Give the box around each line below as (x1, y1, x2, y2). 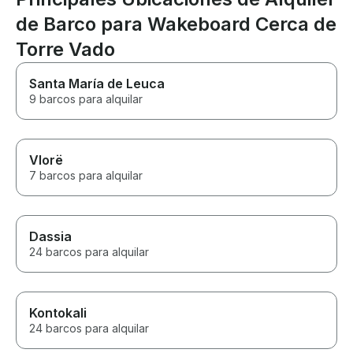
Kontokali (29, 305, 87, 321)
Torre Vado (16, 38, 115, 61)
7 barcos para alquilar (29, 169, 143, 183)
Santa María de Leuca (29, 76, 165, 92)
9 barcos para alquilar (29, 92, 143, 106)
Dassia (29, 229, 72, 245)
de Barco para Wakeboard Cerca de (16, 13, 336, 36)
